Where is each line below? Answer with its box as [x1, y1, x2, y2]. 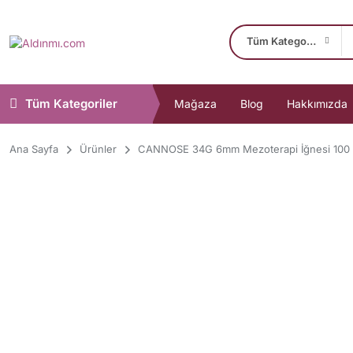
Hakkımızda [287, 97, 347, 110]
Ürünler [80, 143, 117, 155]
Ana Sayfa [9, 143, 58, 155]
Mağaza [174, 97, 217, 110]
